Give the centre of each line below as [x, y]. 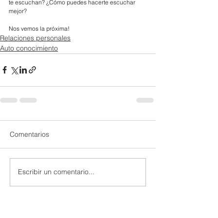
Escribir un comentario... [56, 172]
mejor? [18, 11]
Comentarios [29, 134]
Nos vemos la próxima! [39, 28]
